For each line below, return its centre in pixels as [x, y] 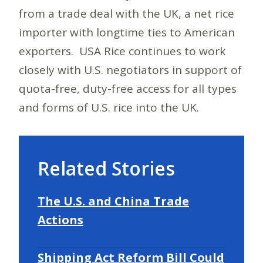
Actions [60, 220]
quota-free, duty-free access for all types [128, 88]
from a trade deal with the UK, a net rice [127, 13]
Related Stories [106, 168]
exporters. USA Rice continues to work [122, 51]
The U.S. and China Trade [113, 201]
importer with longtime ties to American [127, 32]
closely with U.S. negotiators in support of [130, 70]
